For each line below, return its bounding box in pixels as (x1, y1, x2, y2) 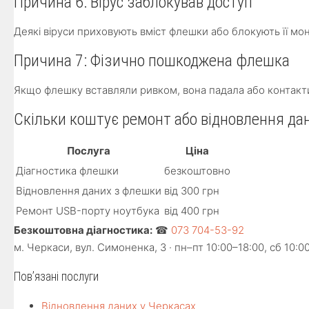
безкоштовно (164, 164, 230, 177)
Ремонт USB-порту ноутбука (16, 204, 159, 217)
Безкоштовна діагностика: (14, 223, 152, 237)
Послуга (67, 144, 110, 157)
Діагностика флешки (16, 164, 119, 177)
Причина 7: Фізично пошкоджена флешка (14, 51, 290, 70)
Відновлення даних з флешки (16, 184, 161, 197)
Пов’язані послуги (14, 270, 99, 283)
